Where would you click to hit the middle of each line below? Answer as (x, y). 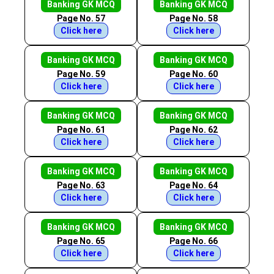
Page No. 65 (81, 241)
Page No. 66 (193, 241)
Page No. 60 (193, 74)
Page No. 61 (81, 130)
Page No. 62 (193, 130)
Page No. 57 (81, 18)
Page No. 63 (81, 185)
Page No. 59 (81, 74)
